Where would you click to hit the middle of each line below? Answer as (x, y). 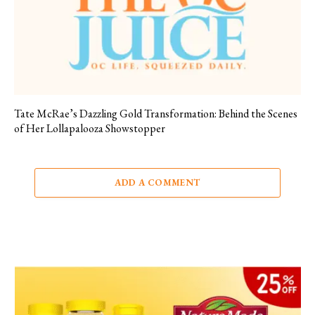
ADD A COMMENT (157, 182)
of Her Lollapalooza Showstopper (90, 128)
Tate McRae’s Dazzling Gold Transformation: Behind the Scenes (156, 113)
